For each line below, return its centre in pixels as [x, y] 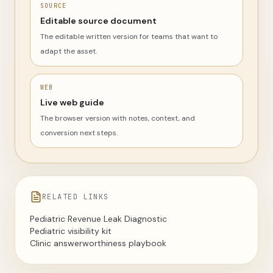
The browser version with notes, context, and [118, 118]
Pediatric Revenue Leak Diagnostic [98, 219]
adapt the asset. [69, 51]
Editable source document [98, 21]
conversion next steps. [79, 133]
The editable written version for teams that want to [129, 37]
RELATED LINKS [76, 197]
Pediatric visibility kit [71, 231]
